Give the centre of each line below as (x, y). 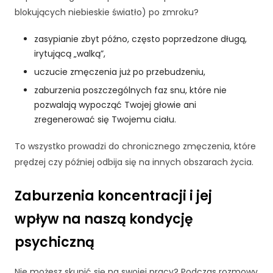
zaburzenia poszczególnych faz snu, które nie (130, 90)
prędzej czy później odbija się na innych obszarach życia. (134, 162)
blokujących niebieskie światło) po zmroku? (107, 12)
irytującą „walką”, (70, 54)
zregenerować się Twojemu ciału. (105, 119)
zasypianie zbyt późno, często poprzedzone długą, (140, 39)
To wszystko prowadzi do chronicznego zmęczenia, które (135, 146)
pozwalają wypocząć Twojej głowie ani (115, 105)
